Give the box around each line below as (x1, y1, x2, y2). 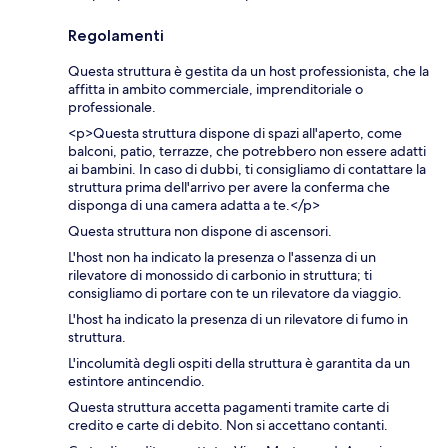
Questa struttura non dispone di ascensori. (68, 222, 332, 241)
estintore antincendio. (68, 372, 205, 391)
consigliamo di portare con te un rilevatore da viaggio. (68, 284, 402, 303)
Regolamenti (68, 26, 164, 46)
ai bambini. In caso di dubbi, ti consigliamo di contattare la (68, 160, 426, 179)
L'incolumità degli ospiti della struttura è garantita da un (68, 354, 410, 373)
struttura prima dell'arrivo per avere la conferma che (68, 178, 390, 197)
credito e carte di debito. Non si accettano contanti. (68, 416, 388, 435)
